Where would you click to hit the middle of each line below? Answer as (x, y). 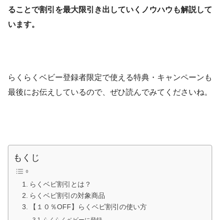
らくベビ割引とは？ (60, 185)
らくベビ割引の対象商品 (67, 196)
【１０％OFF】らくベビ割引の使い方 (88, 207)
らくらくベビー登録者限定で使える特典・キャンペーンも (110, 78)
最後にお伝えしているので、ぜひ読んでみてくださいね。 (110, 92)
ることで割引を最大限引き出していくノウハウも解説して (110, 10)
